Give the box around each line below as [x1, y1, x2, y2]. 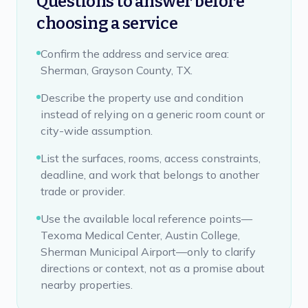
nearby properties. [41, 278, 133, 291]
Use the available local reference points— [41, 212, 252, 225]
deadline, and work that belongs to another [41, 168, 259, 181]
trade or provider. [41, 184, 125, 198]
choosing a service [36, 14, 178, 33]
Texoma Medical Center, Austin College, [41, 228, 240, 242]
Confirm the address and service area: [41, 47, 229, 60]
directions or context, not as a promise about [41, 261, 265, 275]
